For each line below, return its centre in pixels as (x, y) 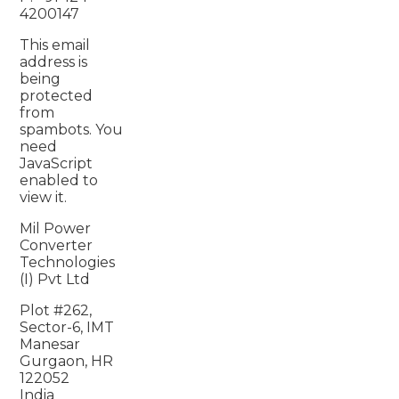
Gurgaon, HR (67, 362)
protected (57, 96)
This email (55, 45)
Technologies (68, 263)
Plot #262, (56, 311)
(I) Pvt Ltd (55, 280)
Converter (57, 246)
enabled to (59, 181)
